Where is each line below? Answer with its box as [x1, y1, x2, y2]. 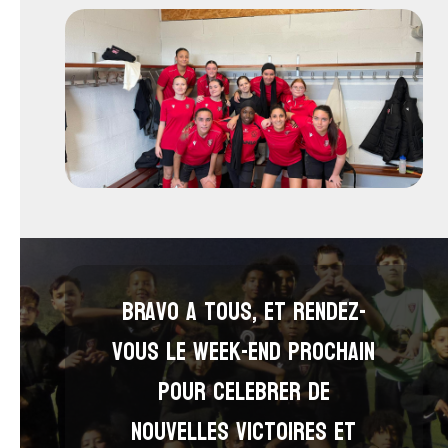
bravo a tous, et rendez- [121, 288, 366, 335]
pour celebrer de [157, 368, 330, 415]
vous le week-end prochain [112, 328, 376, 375]
